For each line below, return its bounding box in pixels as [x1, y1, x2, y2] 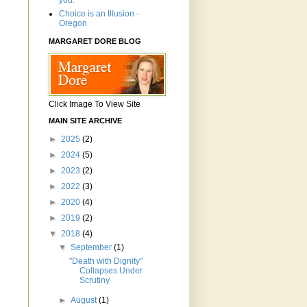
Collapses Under [79, 266, 143, 276]
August [71, 295, 99, 306]
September [71, 243, 114, 253]
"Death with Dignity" [69, 256, 143, 267]
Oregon [59, 19, 87, 29]
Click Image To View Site [49, 99, 140, 110]
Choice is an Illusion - [59, 9, 139, 19]
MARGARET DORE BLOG [49, 37, 141, 46]
